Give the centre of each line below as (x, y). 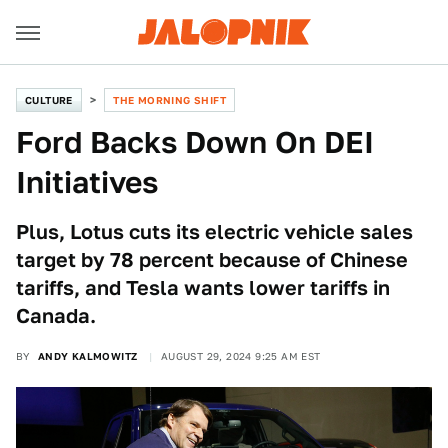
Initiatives (87, 182)
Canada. (56, 316)
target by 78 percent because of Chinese (212, 260)
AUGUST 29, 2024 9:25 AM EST (240, 356)
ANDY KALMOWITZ (87, 356)
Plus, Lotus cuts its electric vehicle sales (214, 232)
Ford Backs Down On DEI (195, 142)
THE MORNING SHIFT (170, 100)
